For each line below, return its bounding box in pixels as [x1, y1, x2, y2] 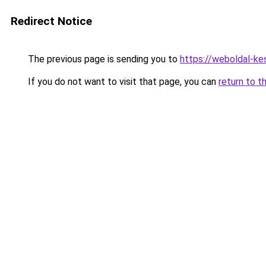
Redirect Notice [11, 14, 92, 28]
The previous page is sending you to [26, 53, 180, 65]
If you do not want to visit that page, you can [26, 76, 218, 87]
